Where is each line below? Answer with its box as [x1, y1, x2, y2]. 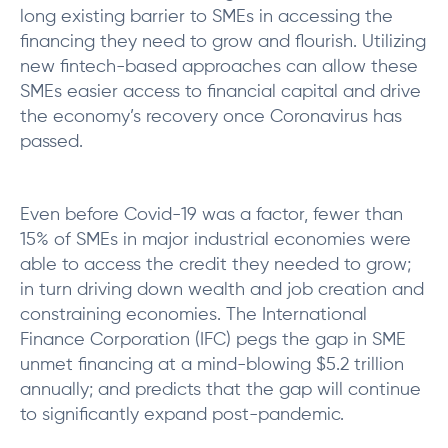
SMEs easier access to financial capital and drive [20, 83, 421, 101]
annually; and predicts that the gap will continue [20, 381, 421, 399]
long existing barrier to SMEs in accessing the [20, 8, 393, 26]
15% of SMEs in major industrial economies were [20, 231, 411, 249]
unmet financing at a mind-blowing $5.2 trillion [20, 356, 404, 374]
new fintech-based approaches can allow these [20, 58, 418, 76]
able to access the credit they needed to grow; [20, 256, 411, 274]
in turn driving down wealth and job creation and [20, 281, 424, 299]
